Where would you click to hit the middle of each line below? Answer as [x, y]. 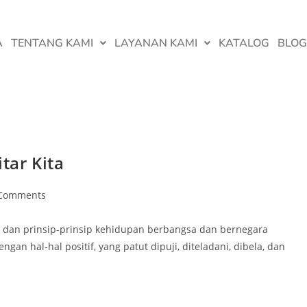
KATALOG [244, 43]
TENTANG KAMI [52, 43]
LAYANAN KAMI [156, 43]
